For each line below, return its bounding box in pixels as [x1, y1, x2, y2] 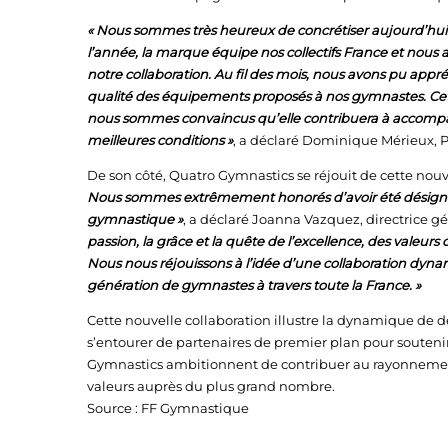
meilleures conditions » [87, 132, 233, 148]
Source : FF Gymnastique [87, 400, 249, 416]
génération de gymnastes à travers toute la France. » [87, 277, 421, 293]
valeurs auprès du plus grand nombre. [87, 378, 335, 394]
